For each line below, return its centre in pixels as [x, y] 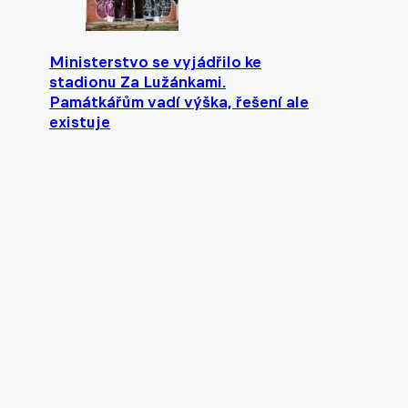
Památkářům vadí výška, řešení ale [179, 102]
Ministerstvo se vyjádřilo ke [155, 61]
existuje [80, 122]
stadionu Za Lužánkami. [138, 82]
